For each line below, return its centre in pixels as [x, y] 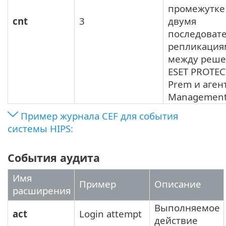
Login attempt [110, 213]
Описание [178, 184]
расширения [42, 190]
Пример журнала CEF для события [99, 116]
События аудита [54, 157]
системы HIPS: [40, 129]
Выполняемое [187, 207]
